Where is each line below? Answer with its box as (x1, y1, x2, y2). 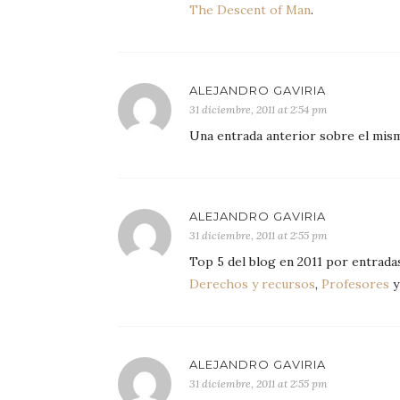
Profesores (321, 276, 389, 292)
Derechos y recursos (189, 276, 315, 292)
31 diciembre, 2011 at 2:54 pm (189, 103, 328, 116)
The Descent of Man (189, 2, 311, 18)
